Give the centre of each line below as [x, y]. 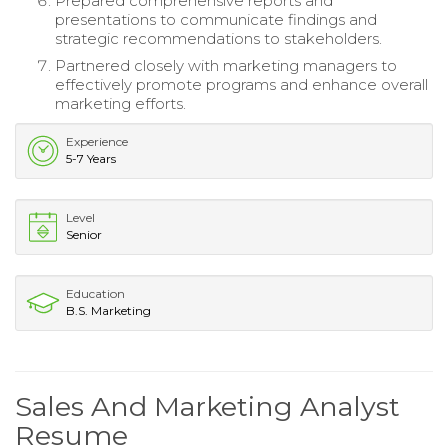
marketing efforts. [120, 103]
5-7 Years [91, 158]
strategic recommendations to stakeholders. [218, 38]
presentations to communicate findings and [216, 19]
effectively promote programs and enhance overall [241, 84]
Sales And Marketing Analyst [207, 406]
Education [95, 293]
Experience [97, 141]
